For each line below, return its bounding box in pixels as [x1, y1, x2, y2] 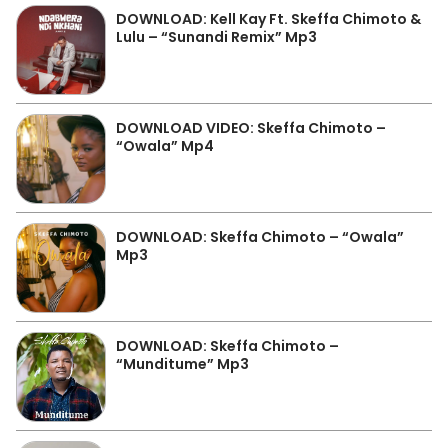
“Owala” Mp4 [116, 136, 214, 156]
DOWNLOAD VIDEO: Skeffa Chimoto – [116, 118, 386, 138]
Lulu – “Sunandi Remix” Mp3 [116, 27, 317, 47]
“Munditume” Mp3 [116, 354, 249, 374]
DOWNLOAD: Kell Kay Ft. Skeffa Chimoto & [116, 9, 421, 29]
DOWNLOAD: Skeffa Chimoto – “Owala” [116, 227, 404, 247]
